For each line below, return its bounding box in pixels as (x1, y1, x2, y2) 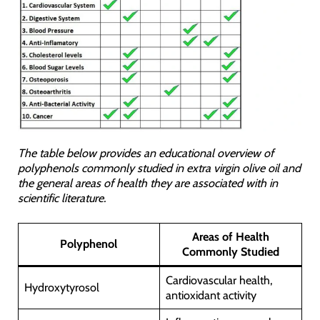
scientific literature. (17, 190, 106, 205)
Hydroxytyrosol (24, 280, 99, 295)
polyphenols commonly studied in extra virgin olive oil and (17, 160, 301, 175)
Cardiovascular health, (165, 273, 273, 288)
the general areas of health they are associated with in (17, 175, 278, 190)
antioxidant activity (165, 288, 256, 303)
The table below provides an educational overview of (17, 145, 274, 160)
